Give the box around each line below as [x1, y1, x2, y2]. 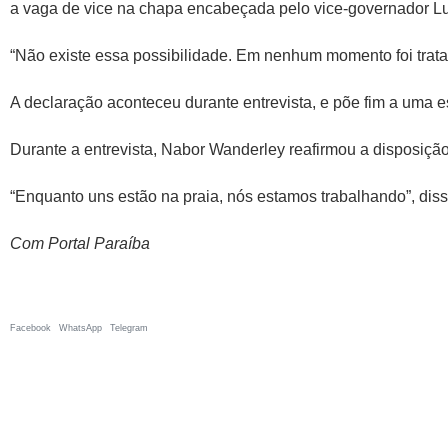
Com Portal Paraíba [10, 235, 150, 252]
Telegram [110, 323, 148, 333]
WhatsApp [59, 323, 102, 333]
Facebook [10, 323, 51, 333]
